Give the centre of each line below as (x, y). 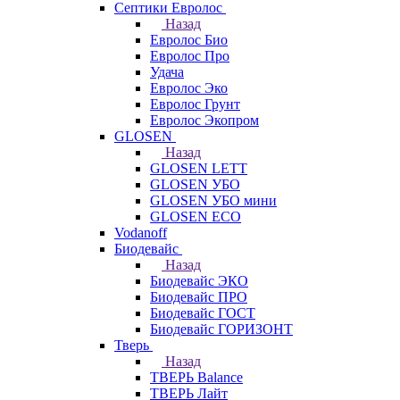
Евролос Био (189, 40)
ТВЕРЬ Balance (196, 377)
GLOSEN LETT (199, 168)
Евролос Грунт (195, 104)
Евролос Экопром (204, 120)
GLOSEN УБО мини (213, 200)
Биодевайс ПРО (199, 297)
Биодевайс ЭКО (199, 281)
